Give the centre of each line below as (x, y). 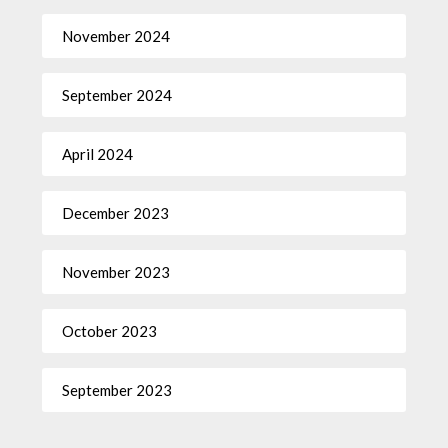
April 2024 (98, 153)
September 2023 (117, 389)
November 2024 (116, 35)
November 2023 (116, 271)
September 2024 (117, 94)
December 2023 (116, 212)
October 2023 (110, 330)
